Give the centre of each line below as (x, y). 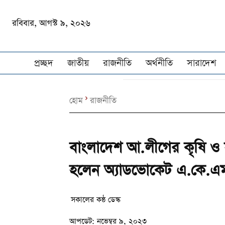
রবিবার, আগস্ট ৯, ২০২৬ (51, 23)
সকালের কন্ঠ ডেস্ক (96, 199)
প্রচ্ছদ (44, 63)
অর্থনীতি (159, 63)
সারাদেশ (201, 63)
